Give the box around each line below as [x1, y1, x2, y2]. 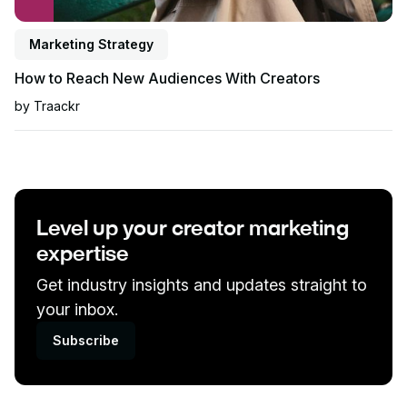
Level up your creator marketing [36, 215, 349, 238]
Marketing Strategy [29, 35, 154, 52]
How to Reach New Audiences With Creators [15, 68, 320, 87]
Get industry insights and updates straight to [36, 274, 367, 294]
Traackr [34, 97, 80, 114]
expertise [36, 241, 129, 263]
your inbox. [36, 299, 118, 319]
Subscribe [53, 332, 119, 348]
